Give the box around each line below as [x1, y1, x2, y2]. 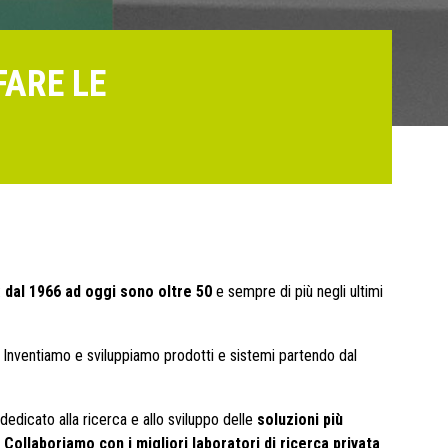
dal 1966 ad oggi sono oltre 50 [5, 282, 212, 301]
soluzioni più [257, 410, 343, 429]
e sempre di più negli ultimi [212, 282, 383, 301]
